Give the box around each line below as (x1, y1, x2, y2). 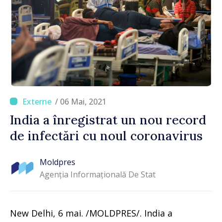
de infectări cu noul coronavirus (10, 127, 203, 144)
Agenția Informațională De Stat (40, 169, 156, 180)
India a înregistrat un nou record (10, 111, 206, 128)
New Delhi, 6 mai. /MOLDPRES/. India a (10, 207, 172, 219)
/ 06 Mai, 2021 (55, 96, 107, 107)
